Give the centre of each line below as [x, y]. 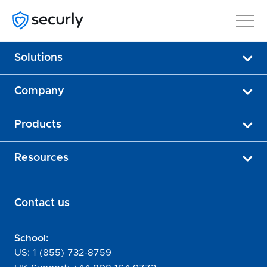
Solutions [38, 58]
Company [39, 91]
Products [38, 125]
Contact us [42, 203]
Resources [41, 158]
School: [31, 238]
